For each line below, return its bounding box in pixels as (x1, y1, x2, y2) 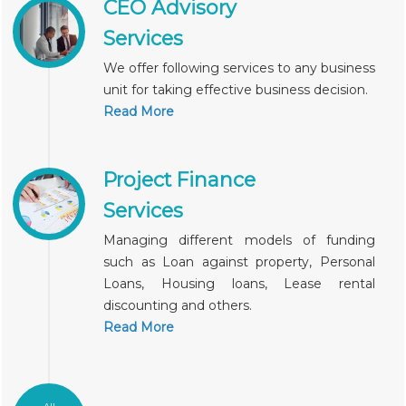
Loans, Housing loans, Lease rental (103, 275, 375, 292)
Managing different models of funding (103, 232, 375, 248)
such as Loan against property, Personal (103, 254, 375, 270)
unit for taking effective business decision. (103, 82, 368, 98)
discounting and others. (103, 297, 252, 314)
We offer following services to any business (103, 60, 375, 76)
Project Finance (103, 168, 256, 191)
